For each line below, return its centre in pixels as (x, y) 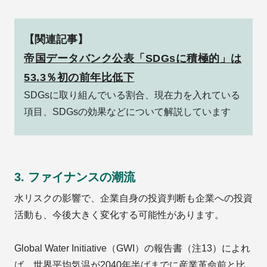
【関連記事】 (56, 40)
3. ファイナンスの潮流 (75, 177)
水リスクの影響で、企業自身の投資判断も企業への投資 (133, 198)
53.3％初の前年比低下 (79, 78)
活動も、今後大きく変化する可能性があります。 (119, 215)
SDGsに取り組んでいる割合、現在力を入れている (132, 95)
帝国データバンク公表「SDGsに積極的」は (133, 59)
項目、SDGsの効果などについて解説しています (127, 112)
